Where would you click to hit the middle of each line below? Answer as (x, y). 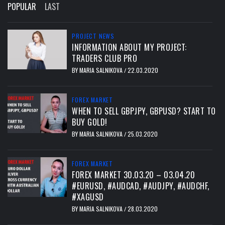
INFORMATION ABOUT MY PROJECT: (129, 47)
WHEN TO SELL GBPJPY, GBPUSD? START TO (144, 111)
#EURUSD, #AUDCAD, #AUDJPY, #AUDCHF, (141, 186)
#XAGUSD (88, 197)
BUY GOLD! (90, 122)
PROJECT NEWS (93, 36)
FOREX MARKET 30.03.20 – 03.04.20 (134, 175)
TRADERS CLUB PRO (105, 59)
